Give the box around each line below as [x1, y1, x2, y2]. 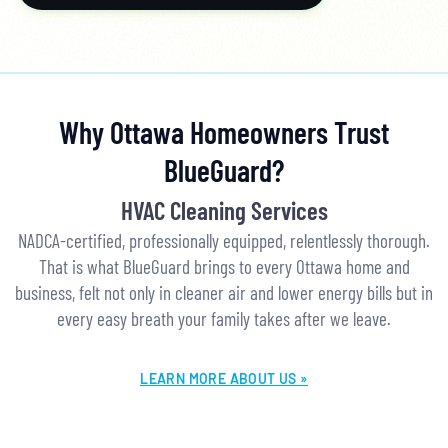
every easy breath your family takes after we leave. [57, 306, 391, 330]
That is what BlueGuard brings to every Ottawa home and [38, 254, 410, 278]
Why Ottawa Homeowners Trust [59, 113, 389, 150]
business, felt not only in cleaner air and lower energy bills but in [15, 280, 433, 304]
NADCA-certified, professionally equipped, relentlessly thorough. [18, 228, 430, 252]
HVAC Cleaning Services [120, 194, 328, 225]
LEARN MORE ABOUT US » [140, 369, 308, 387]
